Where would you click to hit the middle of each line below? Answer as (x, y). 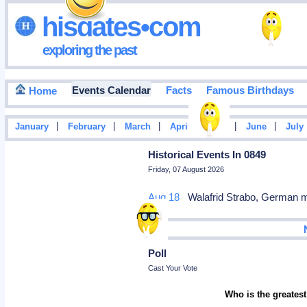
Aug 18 (164, 197)
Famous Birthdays (250, 90)
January (32, 127)
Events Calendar (111, 90)
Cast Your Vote (173, 268)
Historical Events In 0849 (207, 155)
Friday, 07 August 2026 (186, 169)
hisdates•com (118, 26)
